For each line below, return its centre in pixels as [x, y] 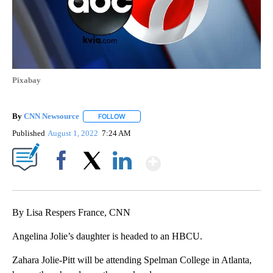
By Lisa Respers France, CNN [71, 213]
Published [29, 133]
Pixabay [27, 80]
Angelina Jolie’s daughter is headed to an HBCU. [107, 236]
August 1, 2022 [74, 133]
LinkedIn [122, 182]
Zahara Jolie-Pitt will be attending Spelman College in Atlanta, [132, 260]
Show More [208, 158]
